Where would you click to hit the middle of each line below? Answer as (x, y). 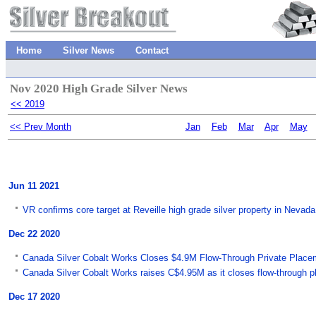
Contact (152, 50)
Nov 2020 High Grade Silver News (99, 89)
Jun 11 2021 (34, 186)
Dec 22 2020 (34, 233)
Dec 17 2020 (34, 296)
